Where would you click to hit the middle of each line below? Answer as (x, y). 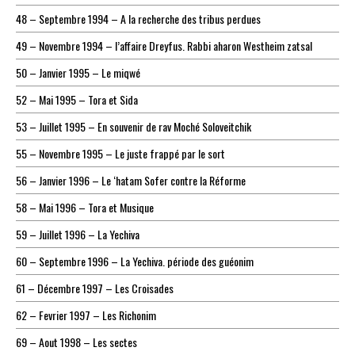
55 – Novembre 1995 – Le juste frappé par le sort (120, 154)
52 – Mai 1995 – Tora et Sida (77, 100)
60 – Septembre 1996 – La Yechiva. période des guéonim (135, 261)
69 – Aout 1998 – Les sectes (76, 342)
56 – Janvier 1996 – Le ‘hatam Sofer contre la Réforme (131, 181)
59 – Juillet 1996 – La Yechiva (78, 235)
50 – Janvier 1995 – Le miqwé (78, 73)
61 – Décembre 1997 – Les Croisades (95, 288)
